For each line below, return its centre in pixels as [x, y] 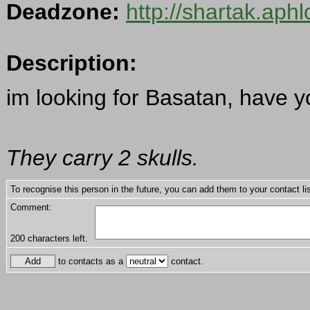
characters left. [56, 239]
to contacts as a [91, 262]
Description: [72, 63]
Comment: [31, 208]
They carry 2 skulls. [102, 158]
